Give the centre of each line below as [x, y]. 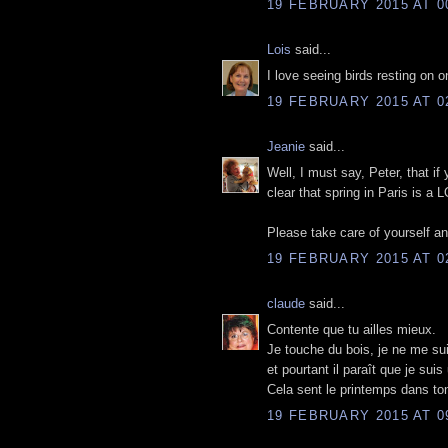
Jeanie [286, 146]
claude [286, 303]
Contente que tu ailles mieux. [351, 330]
